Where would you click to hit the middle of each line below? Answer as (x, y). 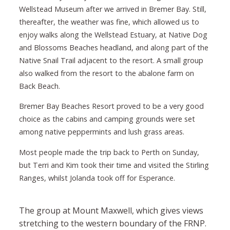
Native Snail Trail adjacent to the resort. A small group (111, 61)
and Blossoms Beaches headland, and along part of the (113, 48)
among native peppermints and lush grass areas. (101, 132)
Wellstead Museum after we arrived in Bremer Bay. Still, (112, 9)
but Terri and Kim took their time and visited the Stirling (114, 165)
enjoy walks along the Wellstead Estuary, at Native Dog (113, 35)
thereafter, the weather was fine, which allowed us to (109, 22)
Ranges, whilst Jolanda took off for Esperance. (97, 178)
